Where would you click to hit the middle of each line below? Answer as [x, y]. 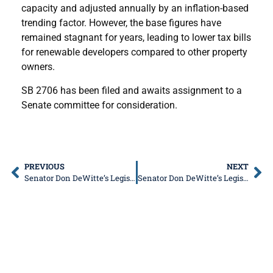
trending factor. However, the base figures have [121, 23]
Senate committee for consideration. [99, 105]
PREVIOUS [44, 167]
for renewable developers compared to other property [134, 52]
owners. [38, 67]
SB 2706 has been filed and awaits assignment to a [132, 90]
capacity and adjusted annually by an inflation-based [135, 9]
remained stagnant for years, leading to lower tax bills [136, 38]
